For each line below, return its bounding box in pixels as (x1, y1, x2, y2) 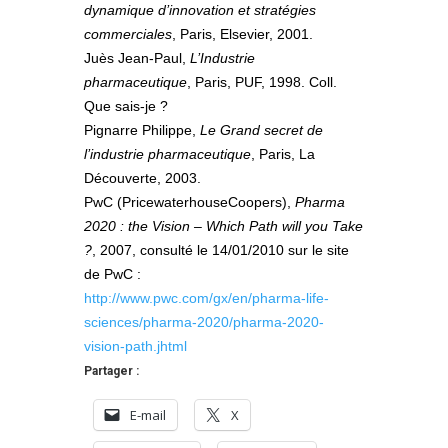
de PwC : (84, 265, 141, 282)
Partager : (84, 363, 139, 378)
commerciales (84, 25, 172, 42)
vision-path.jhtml (84, 337, 187, 354)
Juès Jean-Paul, (84, 49, 190, 66)
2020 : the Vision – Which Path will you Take (84, 217, 363, 234)
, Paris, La (251, 145, 315, 162)
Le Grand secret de (200, 121, 323, 138)
